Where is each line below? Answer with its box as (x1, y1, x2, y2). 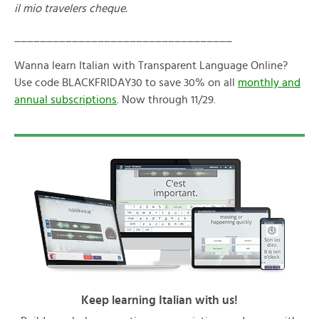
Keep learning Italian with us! (81, 294, 238, 306)
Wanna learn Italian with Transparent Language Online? (14, 60, 288, 71)
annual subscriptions (14, 94, 117, 105)
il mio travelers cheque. (14, 3, 127, 14)
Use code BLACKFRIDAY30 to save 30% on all (14, 77, 238, 88)
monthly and (238, 77, 300, 88)
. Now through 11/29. (117, 94, 216, 105)
